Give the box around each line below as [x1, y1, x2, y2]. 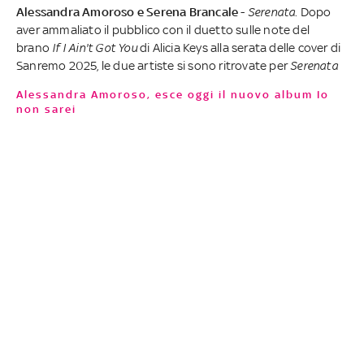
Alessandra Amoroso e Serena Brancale [16, 4, 241, 19]
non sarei [16, 102, 76, 115]
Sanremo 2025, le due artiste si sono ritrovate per [16, 58, 291, 72]
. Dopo [295, 4, 331, 19]
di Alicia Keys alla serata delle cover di [140, 40, 341, 54]
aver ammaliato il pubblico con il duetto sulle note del [16, 22, 310, 37]
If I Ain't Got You [52, 40, 141, 54]
